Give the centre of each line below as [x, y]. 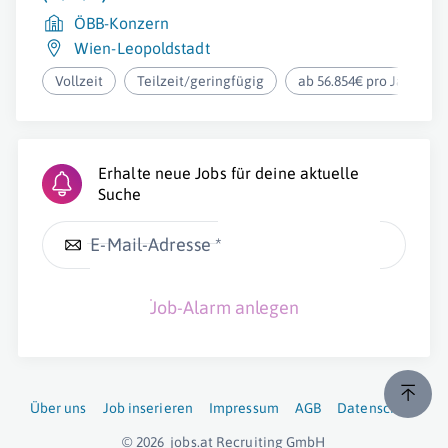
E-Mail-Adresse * [156, 244]
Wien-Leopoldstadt [142, 48]
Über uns [58, 408]
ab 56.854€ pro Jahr [358, 81]
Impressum [243, 408]
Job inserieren [147, 408]
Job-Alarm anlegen [224, 307]
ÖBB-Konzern [122, 23]
